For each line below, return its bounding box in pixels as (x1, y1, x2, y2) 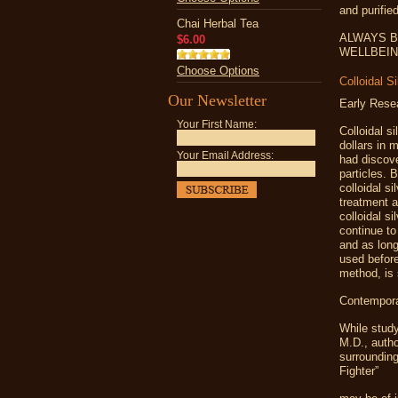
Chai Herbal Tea (177, 17, 259, 30)
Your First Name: (177, 119, 257, 130)
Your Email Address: (177, 150, 274, 161)
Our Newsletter (168, 92, 267, 109)
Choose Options (177, 64, 259, 77)
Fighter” (339, 364, 378, 378)
